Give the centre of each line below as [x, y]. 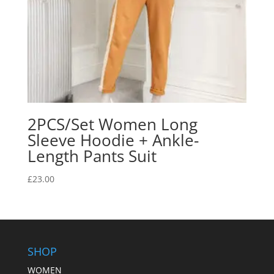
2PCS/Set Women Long [112, 124]
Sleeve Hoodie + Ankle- [113, 140]
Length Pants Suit [92, 156]
